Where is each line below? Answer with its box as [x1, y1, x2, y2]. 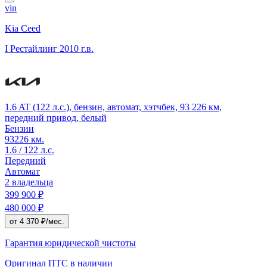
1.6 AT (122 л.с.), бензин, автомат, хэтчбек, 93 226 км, [5, 101, 222, 112]
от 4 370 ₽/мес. [10, 216, 64, 226]
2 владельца [5, 176, 53, 187]
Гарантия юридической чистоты [5, 237, 136, 248]
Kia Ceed [5, 23, 41, 33]
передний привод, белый [5, 112, 107, 123]
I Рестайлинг [5, 43, 57, 54]
